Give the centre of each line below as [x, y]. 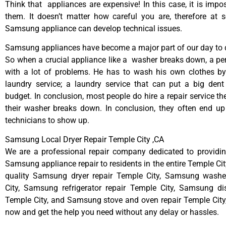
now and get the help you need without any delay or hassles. [112, 212]
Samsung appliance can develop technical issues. [94, 28]
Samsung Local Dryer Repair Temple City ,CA [84, 140]
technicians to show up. [47, 121]
